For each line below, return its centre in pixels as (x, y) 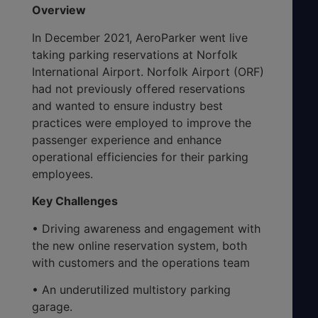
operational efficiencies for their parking (140, 157)
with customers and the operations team (141, 262)
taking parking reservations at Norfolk (135, 54)
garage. (52, 306)
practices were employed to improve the (142, 122)
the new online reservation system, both (139, 245)
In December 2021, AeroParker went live (140, 37)
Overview (59, 10)
